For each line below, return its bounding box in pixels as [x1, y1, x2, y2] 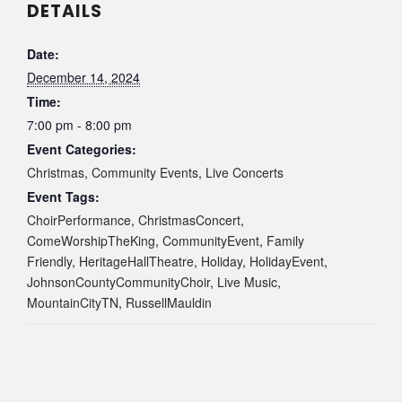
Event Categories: [27, 140, 136, 159]
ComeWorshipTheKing [27, 232, 155, 250]
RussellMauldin [126, 293, 212, 312]
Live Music [217, 273, 277, 292]
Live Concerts [205, 163, 284, 182]
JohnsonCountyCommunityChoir [27, 273, 210, 292]
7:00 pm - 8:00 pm [27, 116, 132, 135]
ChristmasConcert [138, 211, 240, 230]
